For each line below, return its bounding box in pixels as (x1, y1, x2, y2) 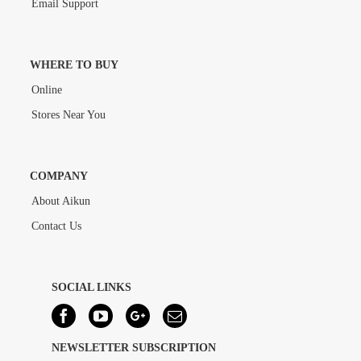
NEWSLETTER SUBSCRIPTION (52, 341, 216, 354)
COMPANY (29, 169, 88, 182)
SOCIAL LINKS (52, 280, 131, 293)
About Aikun (31, 194, 90, 207)
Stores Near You (31, 108, 106, 121)
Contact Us (31, 219, 81, 232)
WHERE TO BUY (29, 58, 118, 71)
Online (31, 83, 62, 96)
